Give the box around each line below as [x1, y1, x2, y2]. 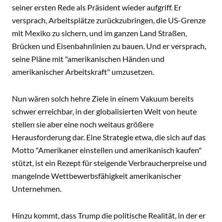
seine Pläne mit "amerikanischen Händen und [12, 54, 165, 63]
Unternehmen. [12, 184, 61, 193]
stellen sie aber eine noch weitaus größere [12, 119, 154, 129]
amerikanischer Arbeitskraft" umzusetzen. [12, 67, 154, 76]
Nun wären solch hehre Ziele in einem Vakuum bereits [12, 94, 194, 103]
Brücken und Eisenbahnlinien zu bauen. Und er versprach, [12, 41, 206, 51]
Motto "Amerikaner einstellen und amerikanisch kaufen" [12, 145, 202, 155]
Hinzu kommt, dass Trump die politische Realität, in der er [12, 211, 206, 220]
